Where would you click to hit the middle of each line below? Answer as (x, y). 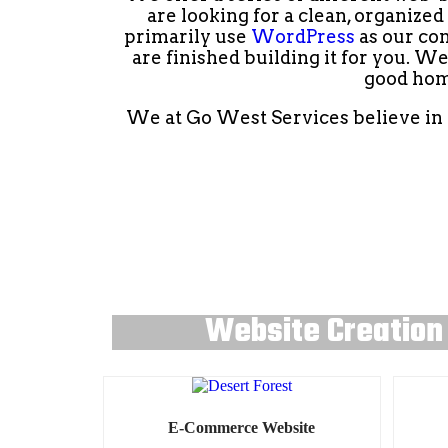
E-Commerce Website (242, 427)
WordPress (302, 36)
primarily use (187, 36)
